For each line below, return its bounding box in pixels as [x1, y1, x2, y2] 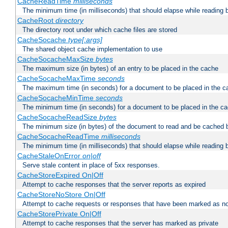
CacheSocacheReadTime [17, 132, 101, 141]
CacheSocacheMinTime [17, 94, 96, 102]
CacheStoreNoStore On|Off [17, 190, 105, 199]
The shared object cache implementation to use [22, 45, 162, 53]
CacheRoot [17, 16, 55, 25]
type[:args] [68, 36, 102, 44]
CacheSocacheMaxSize [17, 55, 96, 64]
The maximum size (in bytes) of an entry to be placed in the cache [22, 65, 218, 73]
